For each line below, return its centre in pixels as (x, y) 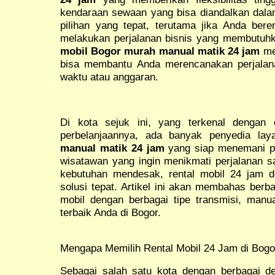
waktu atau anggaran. (109, 76)
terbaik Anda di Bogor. (110, 212)
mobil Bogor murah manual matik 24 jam (160, 51)
